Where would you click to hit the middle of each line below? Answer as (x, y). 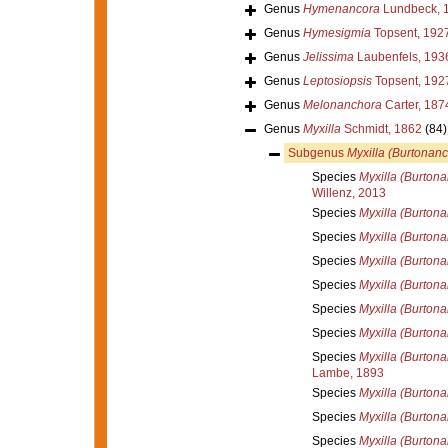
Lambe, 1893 (347, 372)
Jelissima (328, 56)
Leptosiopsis (337, 80)
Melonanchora (342, 104)
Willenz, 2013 (348, 192)
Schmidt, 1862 (381, 128)
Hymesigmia (336, 32)
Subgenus (317, 152)
